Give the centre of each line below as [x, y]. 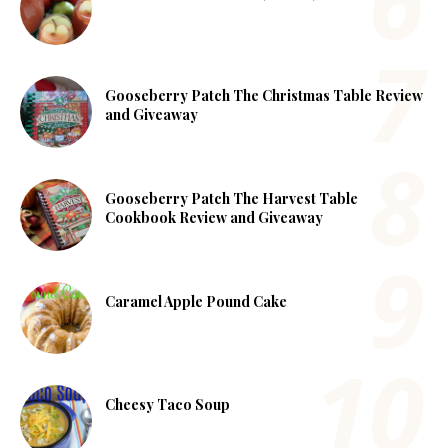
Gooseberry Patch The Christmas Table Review [264, 96]
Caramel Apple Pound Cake [196, 302]
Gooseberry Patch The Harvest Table [231, 199]
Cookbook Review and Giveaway [214, 218]
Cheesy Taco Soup [167, 405]
